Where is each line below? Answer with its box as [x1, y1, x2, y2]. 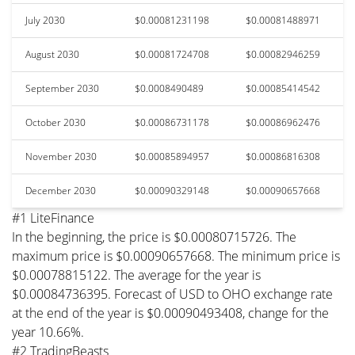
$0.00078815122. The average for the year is [12, 265, 261, 284]
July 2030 [25, 13, 65, 27]
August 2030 [25, 47, 79, 61]
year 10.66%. [12, 323, 84, 341]
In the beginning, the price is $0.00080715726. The [12, 227, 296, 246]
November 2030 [25, 149, 97, 163]
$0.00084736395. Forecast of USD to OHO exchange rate [12, 284, 333, 303]
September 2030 [25, 81, 99, 95]
